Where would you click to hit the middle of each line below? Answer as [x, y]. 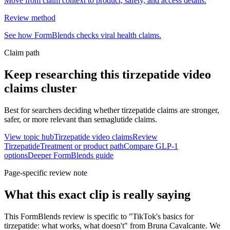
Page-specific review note [46, 173]
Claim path [22, 53]
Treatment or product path [82, 146]
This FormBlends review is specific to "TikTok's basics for [99, 216]
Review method [30, 18]
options [16, 156]
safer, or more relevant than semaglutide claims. [81, 120]
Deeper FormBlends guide [71, 156]
